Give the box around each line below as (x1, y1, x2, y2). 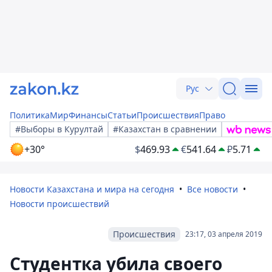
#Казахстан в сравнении (113, 123, 217, 135)
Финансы (69, 109, 107, 121)
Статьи (107, 109, 137, 121)
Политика (10, 109, 50, 121)
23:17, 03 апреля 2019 (185, 229, 262, 239)
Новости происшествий (10, 198, 109, 209)
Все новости (187, 183, 238, 195)
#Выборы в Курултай (15, 123, 103, 135)
